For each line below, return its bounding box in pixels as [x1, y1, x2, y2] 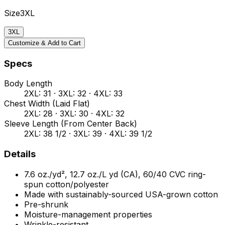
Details [4, 148, 36, 160]
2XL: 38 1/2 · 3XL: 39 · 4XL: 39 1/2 [24, 129, 152, 139]
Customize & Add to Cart [8, 39, 81, 47]
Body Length [4, 78, 52, 89]
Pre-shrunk [24, 199, 68, 209]
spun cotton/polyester [24, 179, 109, 189]
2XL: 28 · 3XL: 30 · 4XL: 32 [24, 108, 125, 119]
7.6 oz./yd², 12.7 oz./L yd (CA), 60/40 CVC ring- [24, 169, 206, 179]
